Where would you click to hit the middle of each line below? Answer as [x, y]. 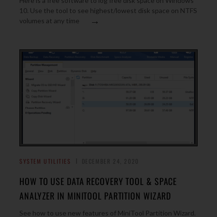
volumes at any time [49, 21]
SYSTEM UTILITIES [45, 161]
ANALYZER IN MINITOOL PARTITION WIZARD [95, 196]
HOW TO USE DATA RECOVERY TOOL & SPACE [98, 181]
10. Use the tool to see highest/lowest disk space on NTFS [108, 10]
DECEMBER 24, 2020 [110, 161]
